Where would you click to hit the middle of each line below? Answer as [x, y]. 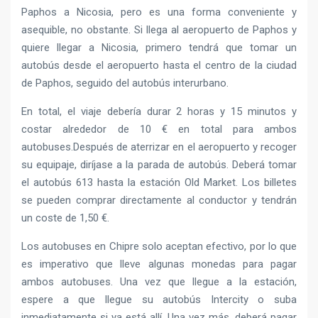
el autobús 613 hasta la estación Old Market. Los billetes [159, 182]
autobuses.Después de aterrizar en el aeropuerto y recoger [159, 147]
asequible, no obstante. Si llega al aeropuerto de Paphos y [159, 29]
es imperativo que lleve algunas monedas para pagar [159, 264]
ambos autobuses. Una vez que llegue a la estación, [159, 281]
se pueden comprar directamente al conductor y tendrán [159, 200]
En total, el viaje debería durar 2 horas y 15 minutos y [159, 111]
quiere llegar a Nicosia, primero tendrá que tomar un [159, 47]
